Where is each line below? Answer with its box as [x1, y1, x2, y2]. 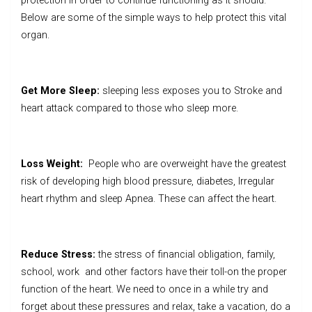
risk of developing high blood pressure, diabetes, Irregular [21, 175, 274, 187]
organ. [21, 29, 49, 41]
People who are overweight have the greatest [83, 157, 286, 170]
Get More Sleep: [21, 84, 102, 97]
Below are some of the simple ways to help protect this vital [21, 11, 286, 24]
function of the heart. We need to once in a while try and [21, 283, 268, 295]
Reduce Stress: [21, 248, 95, 260]
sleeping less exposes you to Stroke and [102, 84, 282, 97]
